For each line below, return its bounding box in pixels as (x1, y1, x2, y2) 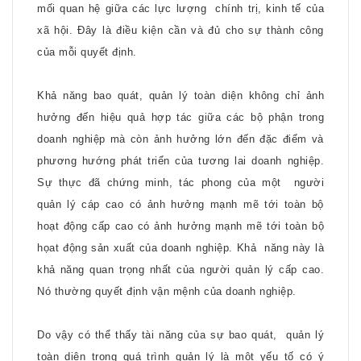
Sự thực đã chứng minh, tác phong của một (37, 176, 281, 189)
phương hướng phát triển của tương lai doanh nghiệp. (37, 155, 324, 167)
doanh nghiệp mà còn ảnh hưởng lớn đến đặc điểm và (37, 133, 324, 145)
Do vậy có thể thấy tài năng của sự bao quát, (37, 329, 277, 341)
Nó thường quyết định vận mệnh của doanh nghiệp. (37, 285, 297, 297)
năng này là (264, 242, 325, 254)
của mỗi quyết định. (37, 46, 137, 58)
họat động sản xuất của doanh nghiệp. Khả (37, 242, 257, 254)
